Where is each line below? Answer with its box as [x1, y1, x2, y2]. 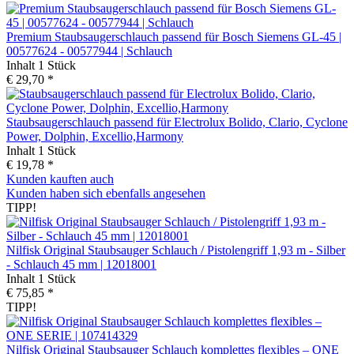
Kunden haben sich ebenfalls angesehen [6, 186, 205, 200]
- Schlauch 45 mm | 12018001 [6, 257, 156, 271]
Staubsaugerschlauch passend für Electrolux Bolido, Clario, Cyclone [6, 115, 348, 129]
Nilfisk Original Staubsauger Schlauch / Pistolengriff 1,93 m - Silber [6, 243, 345, 257]
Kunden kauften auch [6, 171, 114, 186]
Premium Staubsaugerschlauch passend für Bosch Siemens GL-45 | [6, 29, 341, 43]
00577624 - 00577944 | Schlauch [6, 43, 172, 58]
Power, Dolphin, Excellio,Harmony [6, 129, 183, 143]
